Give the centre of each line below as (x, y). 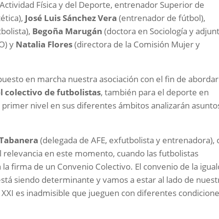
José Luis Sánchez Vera (71, 18)
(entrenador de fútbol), (161, 18)
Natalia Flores (44, 44)
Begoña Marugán (67, 31)
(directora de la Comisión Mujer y (136, 44)
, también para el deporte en (155, 92)
